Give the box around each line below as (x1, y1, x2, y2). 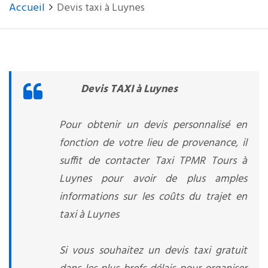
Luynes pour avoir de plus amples (59, 170, 247, 188)
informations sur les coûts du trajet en (59, 188, 247, 206)
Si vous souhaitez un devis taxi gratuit (59, 242, 247, 260)
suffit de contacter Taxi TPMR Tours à (59, 153, 247, 170)
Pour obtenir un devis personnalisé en (59, 117, 247, 134)
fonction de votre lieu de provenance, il (59, 135, 247, 152)
